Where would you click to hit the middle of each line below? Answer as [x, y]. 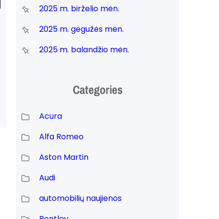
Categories [98, 90]
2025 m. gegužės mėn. [81, 29]
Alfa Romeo [61, 137]
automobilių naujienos [80, 198]
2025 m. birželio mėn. [79, 8]
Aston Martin [64, 157]
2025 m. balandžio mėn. [84, 49]
